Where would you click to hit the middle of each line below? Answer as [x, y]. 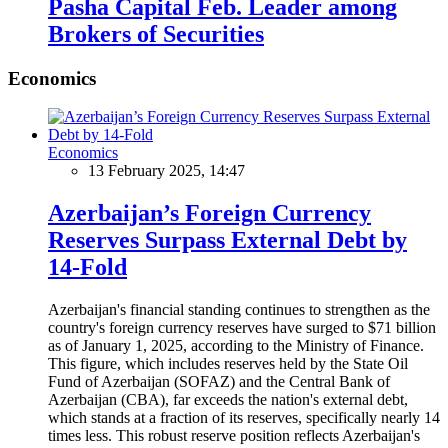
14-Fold [87, 267]
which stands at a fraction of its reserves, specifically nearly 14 [244, 418]
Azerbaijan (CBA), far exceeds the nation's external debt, [228, 400]
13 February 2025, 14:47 [166, 171]
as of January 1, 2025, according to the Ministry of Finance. [236, 346]
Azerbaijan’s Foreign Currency [209, 213]
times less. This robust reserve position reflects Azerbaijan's [234, 436]
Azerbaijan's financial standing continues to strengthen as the [239, 310]
